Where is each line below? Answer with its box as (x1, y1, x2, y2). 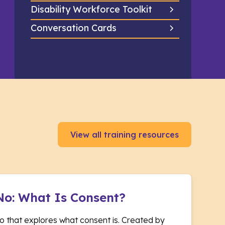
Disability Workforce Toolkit (30, 4, 152, 15)
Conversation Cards (30, 22, 117, 34)
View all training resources (70, 130, 179, 140)
